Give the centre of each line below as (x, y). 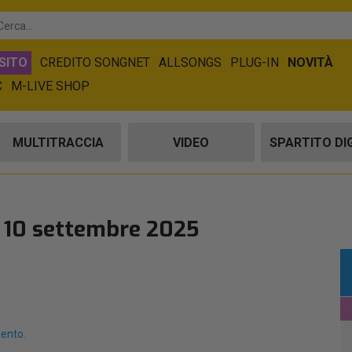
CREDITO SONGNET (95, 62)
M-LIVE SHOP (50, 86)
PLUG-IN (255, 62)
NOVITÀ (310, 62)
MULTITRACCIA (58, 143)
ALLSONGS (190, 62)
